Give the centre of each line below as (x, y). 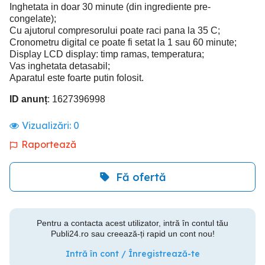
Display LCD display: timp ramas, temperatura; (107, 54)
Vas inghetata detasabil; (60, 66)
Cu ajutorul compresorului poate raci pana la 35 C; (115, 30)
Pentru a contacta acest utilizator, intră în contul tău (132, 223)
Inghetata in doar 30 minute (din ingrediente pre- (110, 7)
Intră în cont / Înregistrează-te (132, 254)
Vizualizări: (48, 125)
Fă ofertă (141, 177)
